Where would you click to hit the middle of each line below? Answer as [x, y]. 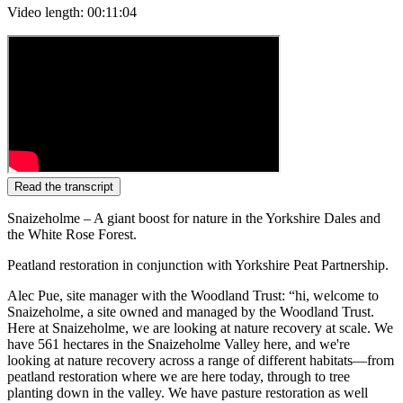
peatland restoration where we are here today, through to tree [179, 377]
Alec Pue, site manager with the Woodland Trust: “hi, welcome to [193, 296]
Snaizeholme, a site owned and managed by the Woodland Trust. [191, 312]
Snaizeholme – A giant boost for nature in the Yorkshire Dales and [194, 219]
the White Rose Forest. [76, 235]
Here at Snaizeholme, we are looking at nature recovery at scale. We [200, 328]
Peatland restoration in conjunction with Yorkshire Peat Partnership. [201, 265]
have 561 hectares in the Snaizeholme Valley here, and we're [179, 345]
